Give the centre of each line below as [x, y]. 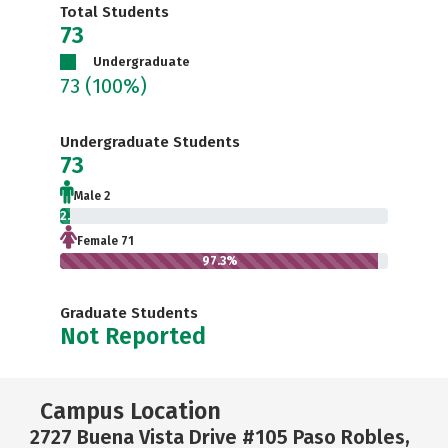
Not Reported [133, 335]
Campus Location [130, 410]
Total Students [114, 11]
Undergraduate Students [150, 141]
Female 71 [105, 240]
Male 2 [92, 195]
